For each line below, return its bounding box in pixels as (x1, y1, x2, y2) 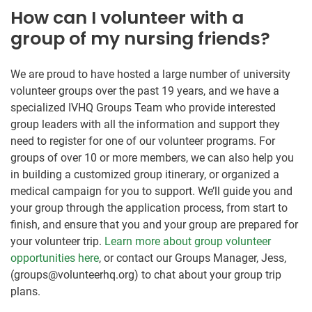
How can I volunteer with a (10, 5, 244, 30)
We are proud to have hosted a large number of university (10, 67, 290, 81)
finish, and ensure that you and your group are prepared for (10, 217, 298, 231)
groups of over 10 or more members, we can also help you (10, 150, 294, 164)
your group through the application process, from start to (10, 201, 288, 214)
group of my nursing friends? (10, 26, 270, 51)
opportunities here (10, 251, 99, 265)
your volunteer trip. (10, 234, 104, 248)
